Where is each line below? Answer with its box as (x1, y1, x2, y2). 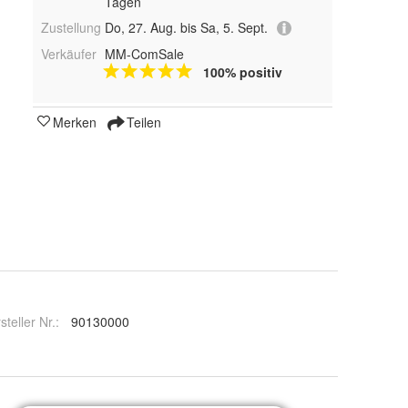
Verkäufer (41, 45, 97, 64)
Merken (53, 113, 97, 132)
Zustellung (41, 18, 101, 36)
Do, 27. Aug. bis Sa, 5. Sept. (104, 18, 268, 36)
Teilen (123, 113, 161, 132)
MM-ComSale (104, 45, 184, 64)
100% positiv (202, 63, 282, 82)
